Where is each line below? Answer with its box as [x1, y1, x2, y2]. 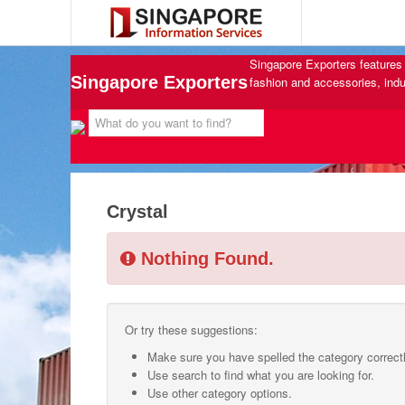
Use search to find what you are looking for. [147, 366, 374, 383]
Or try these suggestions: [125, 321, 258, 338]
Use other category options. [147, 384, 292, 401]
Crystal [107, 202, 168, 221]
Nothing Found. [136, 249, 274, 268]
